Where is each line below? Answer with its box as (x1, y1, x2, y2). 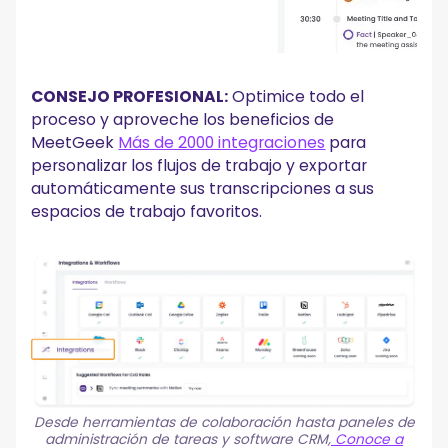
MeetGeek (31, 130, 119, 154)
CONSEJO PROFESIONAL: (31, 84, 229, 108)
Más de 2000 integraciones (118, 130, 326, 154)
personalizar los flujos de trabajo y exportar (31, 153, 368, 177)
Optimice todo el (228, 84, 365, 108)
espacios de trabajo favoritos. (31, 199, 263, 223)
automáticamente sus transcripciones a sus (31, 176, 375, 200)
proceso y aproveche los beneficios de (31, 107, 335, 131)
